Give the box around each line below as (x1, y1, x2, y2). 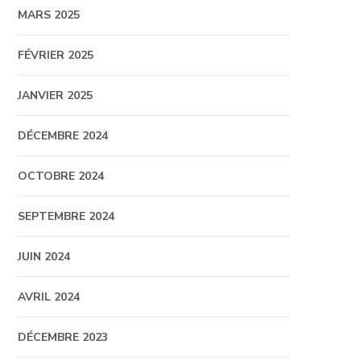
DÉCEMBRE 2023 (17, 330, 108, 345)
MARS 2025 (17, 7, 80, 23)
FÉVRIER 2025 (17, 48, 93, 63)
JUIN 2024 (17, 249, 70, 264)
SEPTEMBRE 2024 (17, 209, 114, 224)
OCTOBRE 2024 (17, 168, 104, 184)
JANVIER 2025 (17, 88, 93, 103)
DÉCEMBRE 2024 (17, 128, 108, 143)
